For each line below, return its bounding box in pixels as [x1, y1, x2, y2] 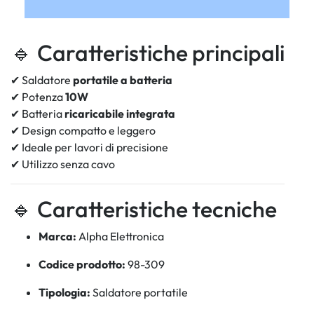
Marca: [39, 229, 76, 244]
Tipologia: [39, 285, 90, 300]
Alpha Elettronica [76, 229, 164, 244]
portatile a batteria [73, 73, 172, 88]
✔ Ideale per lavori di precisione [11, 140, 168, 155]
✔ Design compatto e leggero [11, 123, 156, 138]
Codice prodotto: [39, 257, 125, 272]
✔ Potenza [11, 90, 65, 104]
